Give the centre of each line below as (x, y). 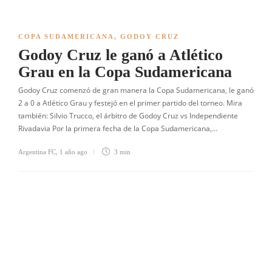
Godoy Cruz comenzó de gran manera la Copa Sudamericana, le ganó (136, 90)
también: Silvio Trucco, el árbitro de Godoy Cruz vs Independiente (128, 116)
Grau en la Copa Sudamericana (125, 72)
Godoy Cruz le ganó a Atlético (121, 55)
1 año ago (73, 152)
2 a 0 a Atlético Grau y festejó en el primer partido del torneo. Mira (130, 103)
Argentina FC (37, 152)
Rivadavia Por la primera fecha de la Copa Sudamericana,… (118, 128)
